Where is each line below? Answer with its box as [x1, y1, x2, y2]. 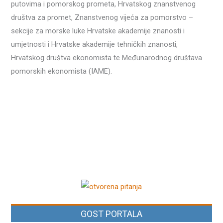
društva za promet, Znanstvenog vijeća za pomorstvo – [11, 12, 194, 22]
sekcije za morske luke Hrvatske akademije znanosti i [11, 26, 185, 35]
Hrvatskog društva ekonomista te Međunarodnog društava [11, 53, 203, 62]
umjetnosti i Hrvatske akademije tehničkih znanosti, [11, 39, 178, 49]
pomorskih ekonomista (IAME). [11, 66, 112, 76]
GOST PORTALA [81, 209, 142, 220]
